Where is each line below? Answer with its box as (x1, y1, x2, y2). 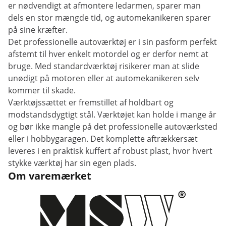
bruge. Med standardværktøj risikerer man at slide (8, 61, 199, 72)
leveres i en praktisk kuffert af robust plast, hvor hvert (8, 145, 212, 156)
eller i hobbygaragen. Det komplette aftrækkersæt (8, 133, 198, 144)
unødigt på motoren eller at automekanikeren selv (8, 73, 199, 84)
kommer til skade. (8, 85, 76, 96)
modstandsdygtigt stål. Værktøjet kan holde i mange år (8, 109, 216, 120)
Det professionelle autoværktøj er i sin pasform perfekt (8, 36, 217, 47)
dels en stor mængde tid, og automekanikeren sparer (8, 12, 211, 23)
